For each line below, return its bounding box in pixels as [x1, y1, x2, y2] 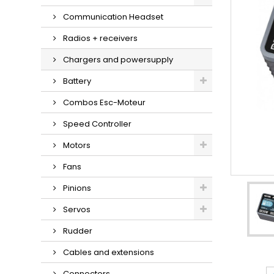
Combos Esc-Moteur [61, 97, 146, 108]
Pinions [61, 182, 92, 194]
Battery [61, 75, 92, 87]
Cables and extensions [61, 246, 155, 258]
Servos [61, 204, 91, 215]
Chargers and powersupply [61, 54, 174, 65]
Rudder [61, 225, 93, 237]
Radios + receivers [61, 32, 138, 44]
